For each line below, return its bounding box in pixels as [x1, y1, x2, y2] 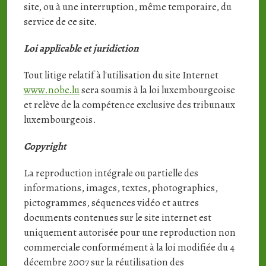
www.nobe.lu [23, 83, 80, 97]
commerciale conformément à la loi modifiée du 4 [23, 240, 235, 254]
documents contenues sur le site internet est [23, 211, 211, 224]
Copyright [23, 140, 66, 153]
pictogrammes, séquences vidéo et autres [23, 196, 199, 210]
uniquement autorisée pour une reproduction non [23, 226, 236, 239]
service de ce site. [23, 15, 97, 28]
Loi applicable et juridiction [23, 42, 139, 55]
